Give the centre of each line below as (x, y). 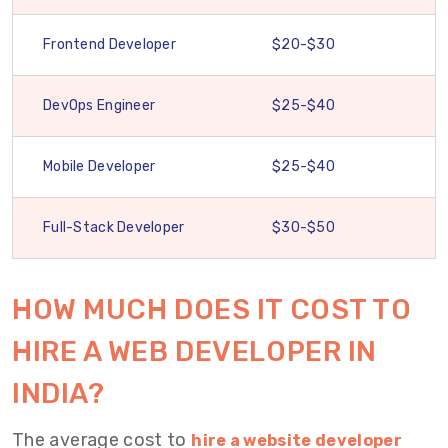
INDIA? (58, 393)
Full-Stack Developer (114, 227)
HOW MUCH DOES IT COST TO (212, 309)
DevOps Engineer (99, 105)
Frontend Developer (110, 44)
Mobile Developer (99, 166)
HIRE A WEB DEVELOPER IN (194, 351)
